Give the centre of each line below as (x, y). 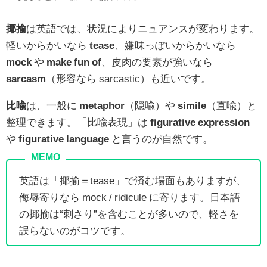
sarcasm (26, 78)
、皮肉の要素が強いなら (157, 61)
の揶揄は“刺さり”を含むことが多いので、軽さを (129, 213)
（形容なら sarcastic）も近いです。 (128, 78)
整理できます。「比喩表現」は (78, 122)
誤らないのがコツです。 (75, 230)
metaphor (102, 105)
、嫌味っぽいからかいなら (175, 45)
